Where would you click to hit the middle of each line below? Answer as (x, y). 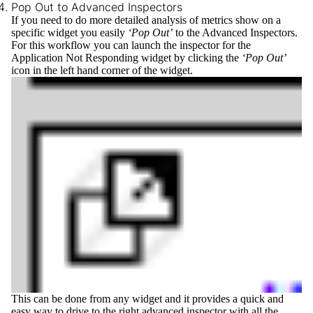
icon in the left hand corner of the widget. (102, 71)
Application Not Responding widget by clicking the (126, 58)
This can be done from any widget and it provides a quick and (147, 299)
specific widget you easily (70, 33)
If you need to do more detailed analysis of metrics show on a (146, 20)
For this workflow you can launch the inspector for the (131, 45)
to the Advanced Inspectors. (235, 33)
